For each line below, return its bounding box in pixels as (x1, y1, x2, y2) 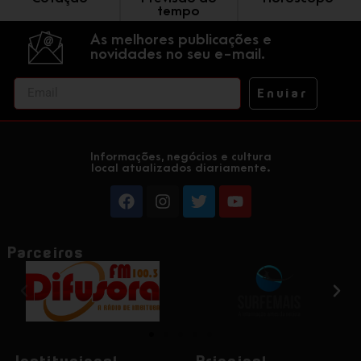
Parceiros (8, 243, 85, 261)
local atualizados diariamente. (90, 160, 271, 175)
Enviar (257, 86, 309, 100)
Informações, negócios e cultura (89, 149, 272, 164)
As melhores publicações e (90, 31, 272, 49)
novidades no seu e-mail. (90, 46, 265, 64)
